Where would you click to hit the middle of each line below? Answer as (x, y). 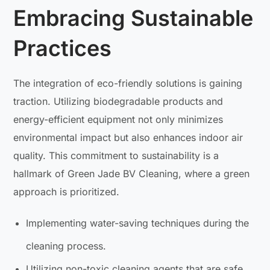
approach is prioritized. (67, 191)
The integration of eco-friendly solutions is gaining (128, 83)
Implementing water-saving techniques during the (138, 223)
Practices (63, 48)
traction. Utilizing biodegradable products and (118, 101)
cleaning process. (66, 246)
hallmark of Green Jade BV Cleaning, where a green (132, 173)
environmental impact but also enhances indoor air (128, 137)
